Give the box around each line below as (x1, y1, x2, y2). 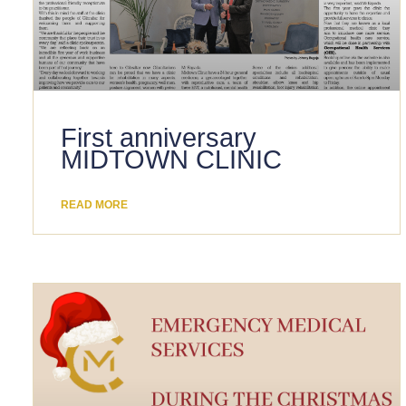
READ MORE (60, 198, 128, 212)
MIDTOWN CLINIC (60, 145, 282, 175)
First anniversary (60, 123, 256, 153)
